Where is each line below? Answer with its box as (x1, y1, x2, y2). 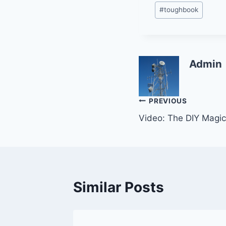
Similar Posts (73, 179, 164, 196)
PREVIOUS (149, 96, 187, 105)
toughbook (164, 6, 199, 14)
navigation (138, 116, 210, 134)
